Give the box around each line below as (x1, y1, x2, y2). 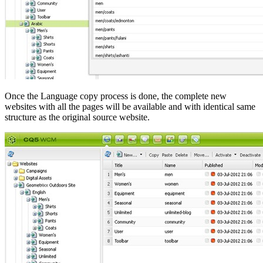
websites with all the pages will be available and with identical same (5, 101, 255, 112)
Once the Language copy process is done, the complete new (5, 90, 227, 101)
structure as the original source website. (5, 112, 150, 122)
